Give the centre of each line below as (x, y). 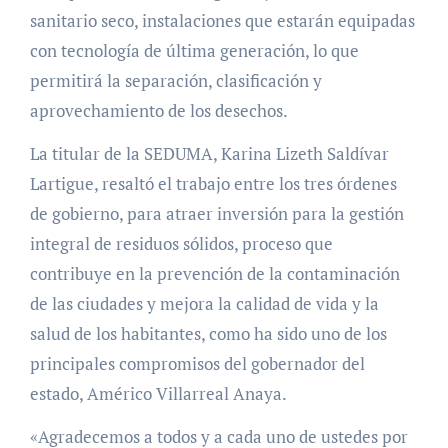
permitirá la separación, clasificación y (175, 80)
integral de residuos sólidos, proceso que (181, 243)
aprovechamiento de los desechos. (158, 110)
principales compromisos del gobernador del (197, 363)
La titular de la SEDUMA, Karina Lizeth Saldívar (209, 153)
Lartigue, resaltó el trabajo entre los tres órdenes (213, 183)
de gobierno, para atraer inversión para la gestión (216, 213)
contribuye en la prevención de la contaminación (214, 273)
